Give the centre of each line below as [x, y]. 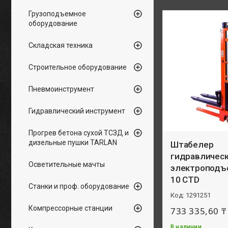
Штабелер [192, 145]
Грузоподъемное [57, 14]
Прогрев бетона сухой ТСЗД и [79, 133]
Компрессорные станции [70, 208]
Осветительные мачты [67, 164]
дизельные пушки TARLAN [73, 142]
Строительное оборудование [78, 67]
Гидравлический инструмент [77, 111]
